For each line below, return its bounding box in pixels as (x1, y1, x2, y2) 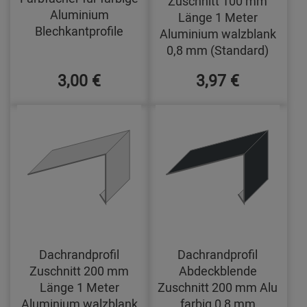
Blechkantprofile (35, 23, 124, 40)
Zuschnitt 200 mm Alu (158, 279, 278, 296)
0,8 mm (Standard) (167, 42, 269, 59)
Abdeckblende (178, 262, 257, 280)
